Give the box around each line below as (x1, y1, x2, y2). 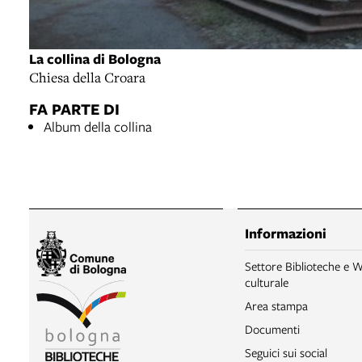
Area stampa (245, 297, 308, 314)
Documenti (245, 321, 300, 338)
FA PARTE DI (29, 98, 120, 120)
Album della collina (44, 117, 152, 137)
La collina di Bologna (29, 49, 161, 69)
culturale (245, 274, 288, 291)
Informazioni (245, 224, 326, 243)
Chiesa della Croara (29, 68, 145, 87)
